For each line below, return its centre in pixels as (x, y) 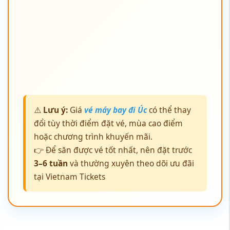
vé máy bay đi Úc (116, 29)
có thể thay (169, 29)
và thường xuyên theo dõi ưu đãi (131, 83)
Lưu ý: (55, 29)
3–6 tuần (51, 83)
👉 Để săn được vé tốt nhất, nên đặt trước (113, 69)
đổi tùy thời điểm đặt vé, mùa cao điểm (108, 43)
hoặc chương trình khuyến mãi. (93, 56)
